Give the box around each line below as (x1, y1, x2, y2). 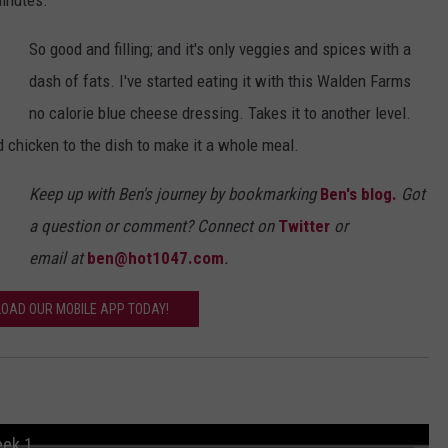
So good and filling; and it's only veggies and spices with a (29, 39, 411, 60)
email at (29, 248, 83, 269)
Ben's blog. (316, 184, 397, 205)
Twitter (278, 216, 330, 237)
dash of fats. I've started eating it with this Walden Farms (29, 71, 411, 92)
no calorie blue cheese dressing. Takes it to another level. (29, 103, 411, 124)
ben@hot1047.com (83, 248, 224, 269)
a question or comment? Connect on (29, 216, 278, 237)
